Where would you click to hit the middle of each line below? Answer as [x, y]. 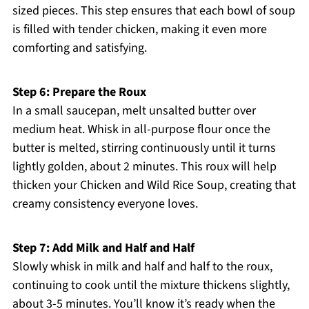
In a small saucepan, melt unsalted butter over [134, 111]
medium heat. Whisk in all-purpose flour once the [141, 130]
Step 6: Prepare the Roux [79, 92]
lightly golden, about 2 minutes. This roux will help [144, 167]
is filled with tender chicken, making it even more [139, 30]
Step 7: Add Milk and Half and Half [103, 248]
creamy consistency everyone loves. [105, 204]
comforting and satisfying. [79, 48]
